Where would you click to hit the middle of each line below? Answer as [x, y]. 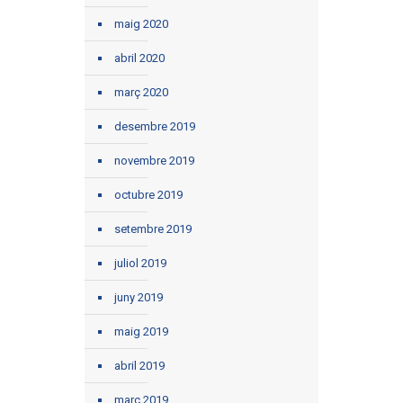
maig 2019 [141, 331]
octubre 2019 [148, 194]
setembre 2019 [153, 228]
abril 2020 [139, 58]
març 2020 [141, 92]
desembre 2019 [155, 126]
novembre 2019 [154, 160]
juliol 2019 [140, 263]
